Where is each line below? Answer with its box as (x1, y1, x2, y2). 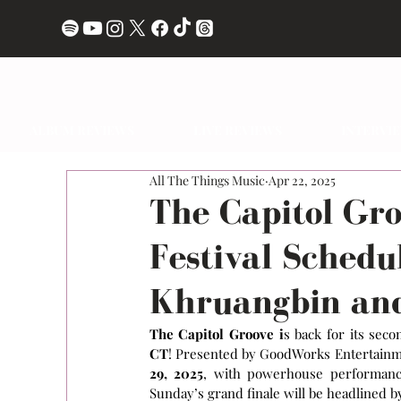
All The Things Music (149, 172, 265, 189)
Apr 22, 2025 (268, 172, 336, 189)
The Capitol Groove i (149, 325, 284, 343)
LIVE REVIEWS (193, 122, 282, 139)
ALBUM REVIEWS (30, 122, 134, 139)
